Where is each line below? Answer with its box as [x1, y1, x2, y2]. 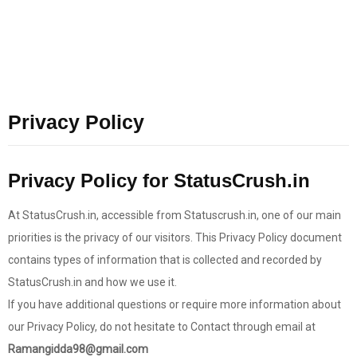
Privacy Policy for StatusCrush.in [8, 170, 310, 191]
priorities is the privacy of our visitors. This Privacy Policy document [8, 231, 342, 244]
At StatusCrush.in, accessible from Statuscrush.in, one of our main [8, 209, 341, 222]
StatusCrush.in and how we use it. [8, 276, 177, 288]
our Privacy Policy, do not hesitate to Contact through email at [8, 320, 316, 333]
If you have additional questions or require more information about [8, 298, 341, 311]
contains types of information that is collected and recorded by [8, 253, 322, 266]
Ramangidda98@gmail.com [8, 343, 148, 355]
